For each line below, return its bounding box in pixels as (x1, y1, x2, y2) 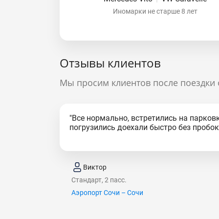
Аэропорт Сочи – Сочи (71, 189, 143, 197)
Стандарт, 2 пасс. (71, 176, 127, 184)
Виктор (83, 163, 107, 171)
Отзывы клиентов (60, 55, 161, 71)
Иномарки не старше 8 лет (112, 7, 197, 15)
